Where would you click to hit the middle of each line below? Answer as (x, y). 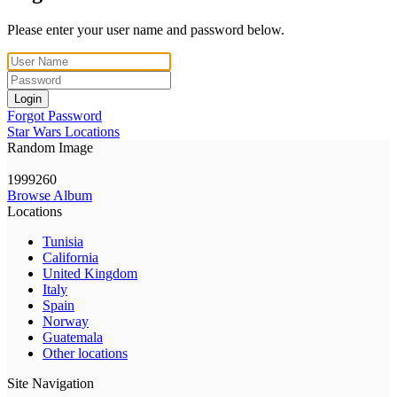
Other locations (85, 353)
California (70, 257)
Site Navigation (51, 383)
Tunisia (63, 241)
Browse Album (50, 195)
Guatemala (73, 337)
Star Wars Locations (63, 131)
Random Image (50, 147)
